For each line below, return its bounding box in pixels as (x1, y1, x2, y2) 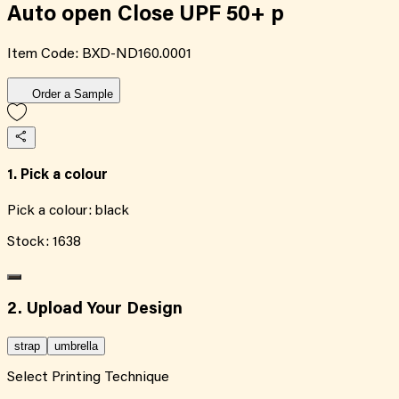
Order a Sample (32, 86, 113, 101)
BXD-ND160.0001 (82, 46, 191, 61)
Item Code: (7, 46, 82, 61)
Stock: (7, 235, 53, 250)
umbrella (54, 338, 98, 353)
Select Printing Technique (7, 370, 169, 385)
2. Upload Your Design (7, 301, 183, 319)
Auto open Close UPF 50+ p (7, 4, 284, 26)
